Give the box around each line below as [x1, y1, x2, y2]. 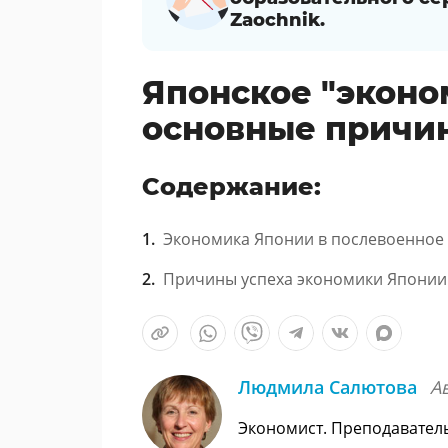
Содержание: [142, 172, 321, 201]
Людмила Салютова [238, 375, 422, 399]
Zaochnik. [230, 9, 325, 31]
